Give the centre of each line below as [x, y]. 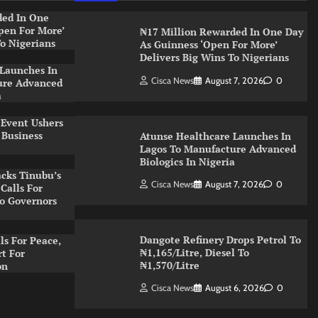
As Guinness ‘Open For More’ [208, 45]
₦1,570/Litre [169, 265]
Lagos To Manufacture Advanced [218, 148]
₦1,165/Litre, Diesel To [194, 252]
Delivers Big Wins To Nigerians [214, 57]
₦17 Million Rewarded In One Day [221, 32]
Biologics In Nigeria [187, 161]
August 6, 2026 [234, 288]
